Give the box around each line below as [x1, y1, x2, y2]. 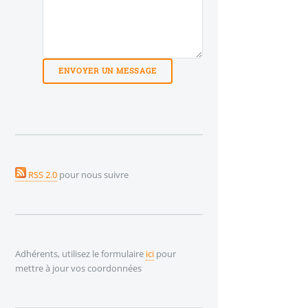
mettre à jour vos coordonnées [15, 262, 142, 275]
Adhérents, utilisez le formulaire [15, 247, 146, 261]
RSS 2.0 [26, 168, 57, 181]
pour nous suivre [57, 168, 129, 181]
